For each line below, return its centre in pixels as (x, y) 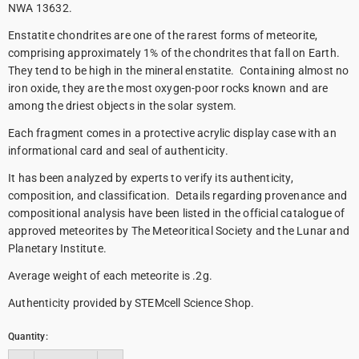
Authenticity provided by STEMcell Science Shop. (131, 303)
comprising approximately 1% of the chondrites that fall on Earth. (175, 53)
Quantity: (28, 337)
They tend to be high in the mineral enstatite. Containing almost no (179, 71)
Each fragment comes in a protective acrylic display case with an (172, 133)
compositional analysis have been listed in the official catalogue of (177, 213)
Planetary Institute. (57, 248)
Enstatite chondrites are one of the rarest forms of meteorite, (163, 35)
